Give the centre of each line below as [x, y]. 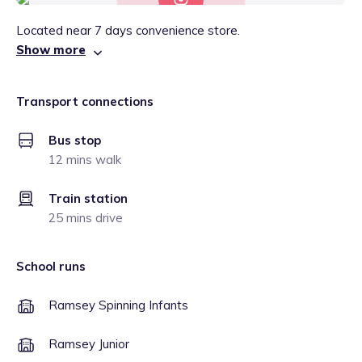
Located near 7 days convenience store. [128, 30]
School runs [51, 266]
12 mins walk [85, 160]
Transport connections [85, 101]
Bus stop [75, 140]
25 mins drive [86, 218]
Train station [88, 198]
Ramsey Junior [89, 344]
